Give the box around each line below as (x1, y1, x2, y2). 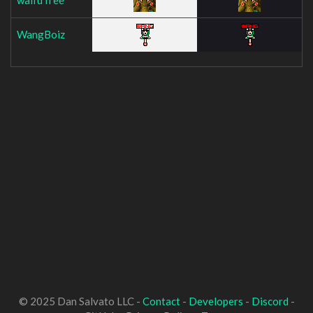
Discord (251, 295, 289, 307)
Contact (142, 295, 180, 307)
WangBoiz (17, 27, 65, 41)
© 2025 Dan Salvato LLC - (18, 295, 143, 307)
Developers (188, 295, 243, 307)
